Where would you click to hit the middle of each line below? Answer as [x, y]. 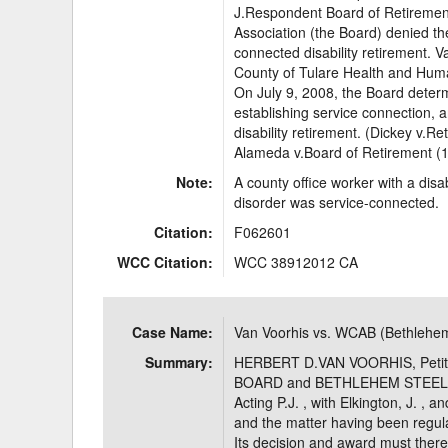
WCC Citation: [165, 262]
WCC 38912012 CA [296, 262]
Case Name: [173, 332]
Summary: [179, 362]
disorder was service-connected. [337, 202]
